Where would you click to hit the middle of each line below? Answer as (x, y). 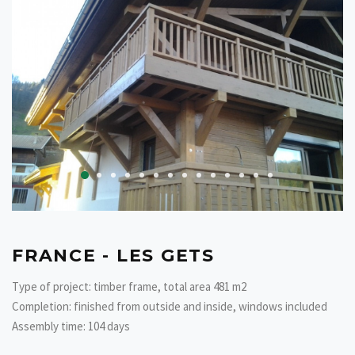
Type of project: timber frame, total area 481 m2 (129, 286)
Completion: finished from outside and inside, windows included (170, 306)
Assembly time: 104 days (71, 326)
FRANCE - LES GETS (113, 255)
